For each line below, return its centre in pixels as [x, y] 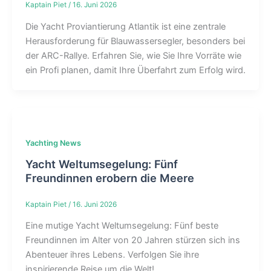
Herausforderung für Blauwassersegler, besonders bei [135, 41]
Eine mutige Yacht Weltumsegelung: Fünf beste [122, 226]
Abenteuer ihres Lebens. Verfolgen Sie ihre [112, 255]
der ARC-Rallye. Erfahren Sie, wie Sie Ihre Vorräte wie [133, 55]
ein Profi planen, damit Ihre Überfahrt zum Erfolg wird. [135, 70]
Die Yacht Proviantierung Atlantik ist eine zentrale [125, 26]
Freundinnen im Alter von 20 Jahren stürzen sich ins [132, 240]
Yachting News [53, 143]
